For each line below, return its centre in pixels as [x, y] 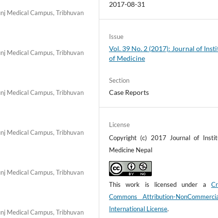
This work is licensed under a [160, 184]
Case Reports [129, 92]
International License [138, 209]
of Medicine [127, 58]
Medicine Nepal [131, 150]
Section [119, 80]
